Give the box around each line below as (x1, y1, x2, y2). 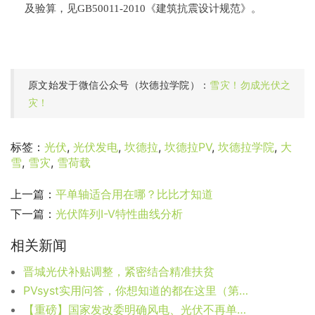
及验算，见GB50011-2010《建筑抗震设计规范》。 (25, 2, 262, 14)
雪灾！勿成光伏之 (210, 79, 291, 91)
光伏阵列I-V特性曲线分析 (56, 207, 183, 221)
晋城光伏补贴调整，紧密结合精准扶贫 (23, 264, 214, 279)
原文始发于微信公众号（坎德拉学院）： (28, 79, 210, 91)
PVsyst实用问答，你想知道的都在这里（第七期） (239, 283, 248, 298)
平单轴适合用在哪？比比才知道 (56, 187, 213, 202)
